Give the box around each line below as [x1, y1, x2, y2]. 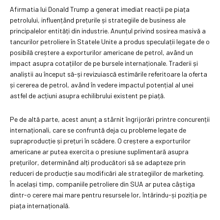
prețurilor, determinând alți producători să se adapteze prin [10, 158, 186, 166]
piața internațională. [10, 201, 70, 210]
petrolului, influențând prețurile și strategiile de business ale [10, 15, 186, 24]
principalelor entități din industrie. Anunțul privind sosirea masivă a [10, 26, 206, 35]
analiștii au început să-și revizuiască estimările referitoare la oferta [10, 69, 207, 78]
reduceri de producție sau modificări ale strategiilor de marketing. [10, 168, 204, 177]
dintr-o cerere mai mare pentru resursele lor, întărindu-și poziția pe [10, 190, 207, 199]
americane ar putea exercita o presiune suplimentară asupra [10, 147, 189, 156]
